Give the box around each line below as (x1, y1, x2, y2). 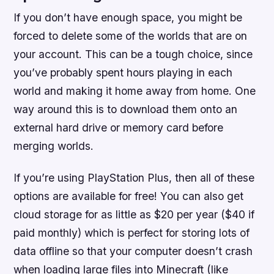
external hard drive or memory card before (13, 121, 224, 135)
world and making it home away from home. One (13, 84, 256, 98)
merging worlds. (13, 139, 94, 153)
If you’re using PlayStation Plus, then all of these (13, 171, 255, 184)
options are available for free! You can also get (13, 189, 244, 202)
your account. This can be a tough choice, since (13, 48, 253, 61)
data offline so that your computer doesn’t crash (13, 244, 253, 257)
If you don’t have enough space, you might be (13, 11, 243, 24)
